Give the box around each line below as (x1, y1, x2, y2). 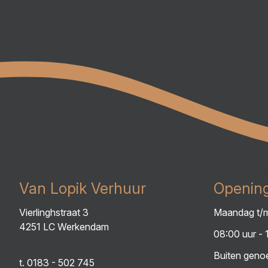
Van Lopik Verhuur (19, 179, 146, 197)
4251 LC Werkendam (19, 221, 109, 233)
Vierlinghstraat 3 (19, 206, 89, 218)
